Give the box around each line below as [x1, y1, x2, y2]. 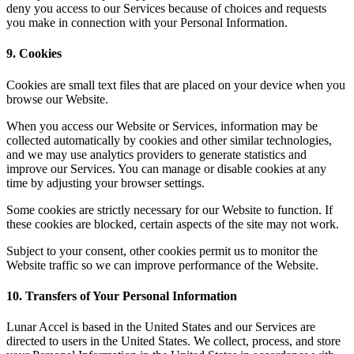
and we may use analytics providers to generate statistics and [6, 147, 307, 161]
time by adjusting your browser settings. [6, 175, 205, 190]
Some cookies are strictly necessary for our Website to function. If [6, 202, 333, 217]
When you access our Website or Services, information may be [6, 119, 318, 133]
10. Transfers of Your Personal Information [6, 288, 237, 303]
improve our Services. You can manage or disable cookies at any [6, 161, 326, 175]
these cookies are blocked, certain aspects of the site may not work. [6, 217, 339, 231]
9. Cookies [6, 47, 62, 61]
